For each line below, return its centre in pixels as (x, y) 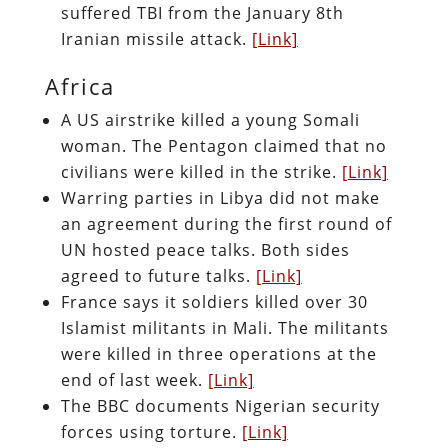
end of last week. (134, 379)
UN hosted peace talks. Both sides (205, 249)
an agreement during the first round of (226, 223)
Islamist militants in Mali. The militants (224, 327)
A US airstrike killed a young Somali (210, 119)
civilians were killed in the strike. (201, 171)
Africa (79, 85)
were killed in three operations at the (218, 353)
